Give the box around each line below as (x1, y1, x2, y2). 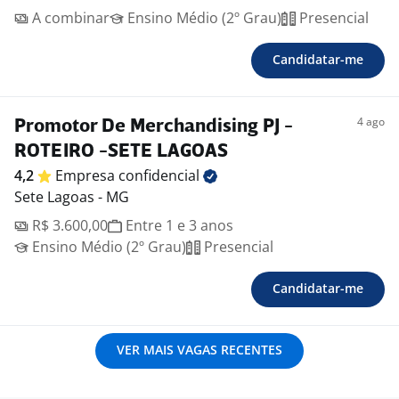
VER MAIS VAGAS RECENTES (117, 341, 282, 359)
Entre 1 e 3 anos (122, 216, 233, 236)
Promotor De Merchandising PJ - (14, 118, 293, 137)
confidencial (118, 166, 203, 186)
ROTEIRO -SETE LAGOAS (14, 142, 228, 162)
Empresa (55, 166, 118, 186)
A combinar (28, 8, 110, 28)
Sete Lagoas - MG (14, 187, 129, 208)
